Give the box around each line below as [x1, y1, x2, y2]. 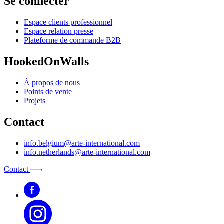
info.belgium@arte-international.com [24, 138, 140, 147]
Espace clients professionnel [24, 18, 112, 27]
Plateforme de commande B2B [24, 36, 121, 45]
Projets [24, 96, 45, 105]
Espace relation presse [24, 27, 93, 36]
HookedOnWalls [4, 55, 89, 68]
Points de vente [24, 87, 72, 96]
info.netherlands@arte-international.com [24, 147, 150, 156]
